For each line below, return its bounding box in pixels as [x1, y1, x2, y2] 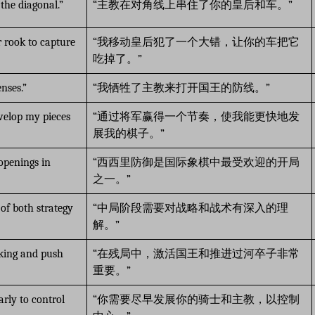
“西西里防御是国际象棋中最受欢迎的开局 [93, 155, 300, 169]
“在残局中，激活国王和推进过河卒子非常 [93, 247, 300, 260]
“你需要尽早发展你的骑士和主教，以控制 [93, 292, 300, 306]
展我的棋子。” [93, 127, 165, 140]
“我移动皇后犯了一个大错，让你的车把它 [93, 35, 300, 49]
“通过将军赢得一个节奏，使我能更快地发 [93, 110, 300, 123]
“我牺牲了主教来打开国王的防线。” [93, 81, 270, 94]
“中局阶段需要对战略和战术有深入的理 [93, 201, 288, 214]
